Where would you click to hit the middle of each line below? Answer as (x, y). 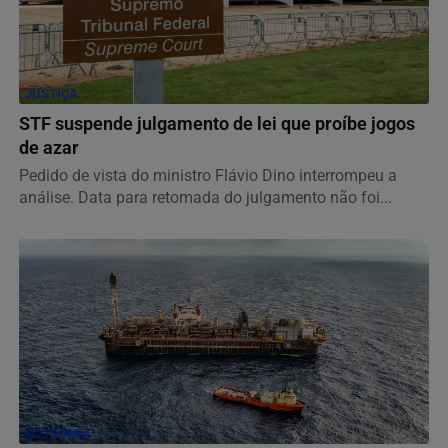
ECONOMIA (58, 433)
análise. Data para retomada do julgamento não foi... (205, 197)
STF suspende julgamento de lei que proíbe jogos (217, 123)
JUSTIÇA (51, 93)
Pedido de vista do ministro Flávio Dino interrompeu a (208, 175)
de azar (49, 147)
